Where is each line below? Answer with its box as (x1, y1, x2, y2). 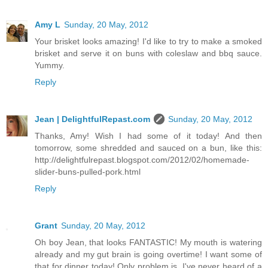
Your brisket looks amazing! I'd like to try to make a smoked (35, 36, 262, 47)
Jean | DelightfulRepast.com (35, 114, 150, 124)
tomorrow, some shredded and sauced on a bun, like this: (35, 143, 262, 153)
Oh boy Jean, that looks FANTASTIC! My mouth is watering (35, 237, 262, 248)
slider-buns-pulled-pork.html (35, 167, 141, 177)
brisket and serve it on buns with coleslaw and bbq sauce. (35, 48, 262, 59)
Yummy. (35, 60, 65, 71)
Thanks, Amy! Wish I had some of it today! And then (35, 131, 262, 141)
